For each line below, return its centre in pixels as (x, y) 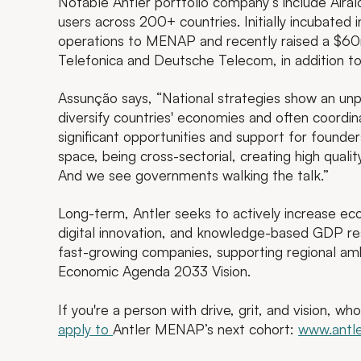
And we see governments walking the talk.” (193, 175)
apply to (85, 328)
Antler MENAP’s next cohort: (205, 328)
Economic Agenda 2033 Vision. (154, 271)
